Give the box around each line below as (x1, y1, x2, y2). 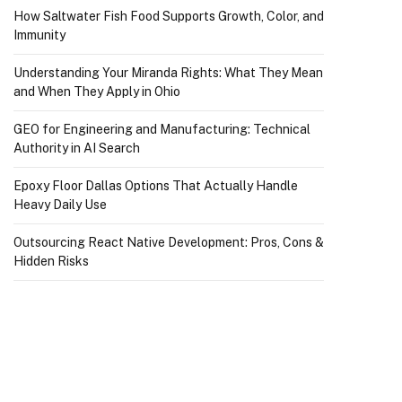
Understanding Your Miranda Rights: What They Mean (13, 66, 323, 80)
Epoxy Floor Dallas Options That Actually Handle (13, 179, 298, 193)
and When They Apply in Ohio (13, 84, 180, 99)
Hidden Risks (13, 254, 89, 268)
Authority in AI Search (13, 141, 140, 155)
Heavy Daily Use (13, 197, 107, 212)
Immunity (13, 28, 66, 42)
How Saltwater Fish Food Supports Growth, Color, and (13, 9, 324, 23)
